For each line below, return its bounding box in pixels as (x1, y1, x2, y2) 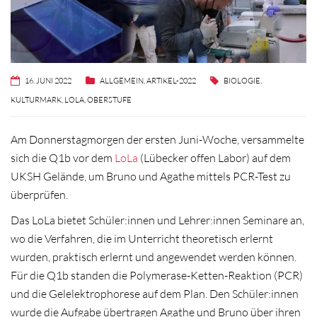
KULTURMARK (11, 94, 62, 105)
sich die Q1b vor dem (11, 151, 115, 166)
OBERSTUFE (87, 94, 132, 105)
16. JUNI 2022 (25, 75, 71, 86)
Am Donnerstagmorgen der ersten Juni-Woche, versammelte (11, 132, 304, 147)
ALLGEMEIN (100, 75, 144, 86)
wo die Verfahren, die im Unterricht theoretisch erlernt (11, 231, 273, 246)
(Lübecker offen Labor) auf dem (138, 151, 291, 166)
